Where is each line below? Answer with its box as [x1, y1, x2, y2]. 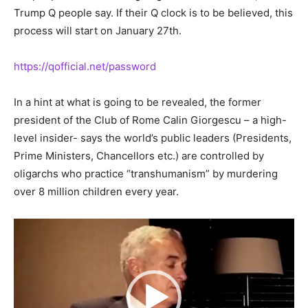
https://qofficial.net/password [14, 60, 156, 74]
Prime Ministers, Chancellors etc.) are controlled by [14, 149, 264, 163]
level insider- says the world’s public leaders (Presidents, [14, 131, 291, 145]
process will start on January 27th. [14, 24, 181, 38]
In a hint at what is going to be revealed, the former [14, 96, 261, 109]
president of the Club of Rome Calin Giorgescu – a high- [14, 113, 287, 127]
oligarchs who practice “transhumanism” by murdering [14, 167, 278, 181]
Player [13, 238, 44, 252]
